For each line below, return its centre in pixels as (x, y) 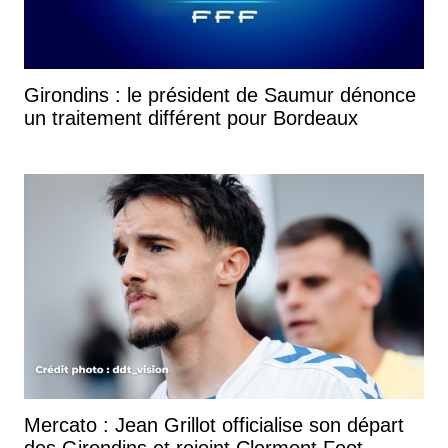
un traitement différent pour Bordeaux (191, 117)
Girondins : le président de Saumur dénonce (220, 94)
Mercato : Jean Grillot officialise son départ (214, 424)
